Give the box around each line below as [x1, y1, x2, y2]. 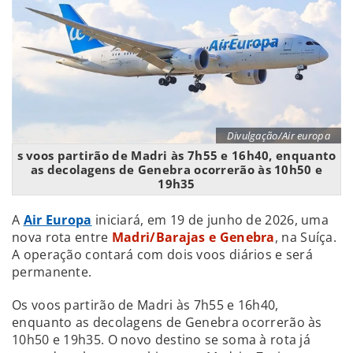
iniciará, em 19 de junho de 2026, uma [91, 210, 329, 229]
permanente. [12, 262, 92, 281]
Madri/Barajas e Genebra [111, 228, 275, 246]
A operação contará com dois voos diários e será [12, 245, 314, 263]
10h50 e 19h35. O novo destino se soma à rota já [12, 330, 311, 348]
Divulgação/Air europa [226, 128, 330, 143]
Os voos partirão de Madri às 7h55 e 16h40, [12, 295, 279, 314]
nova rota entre [12, 228, 112, 246]
